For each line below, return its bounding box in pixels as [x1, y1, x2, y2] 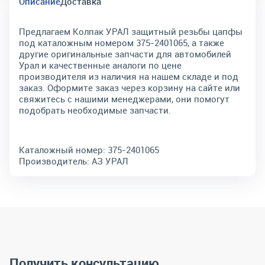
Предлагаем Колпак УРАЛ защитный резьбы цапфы [19, 25, 243, 37]
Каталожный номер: [19, 144, 105, 156]
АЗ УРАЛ [92, 155, 128, 167]
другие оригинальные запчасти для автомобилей [19, 48, 231, 60]
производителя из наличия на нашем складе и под [19, 70, 238, 82]
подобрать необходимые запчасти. [19, 104, 171, 116]
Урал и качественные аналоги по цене [19, 59, 182, 71]
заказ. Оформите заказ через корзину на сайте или [19, 82, 240, 93]
